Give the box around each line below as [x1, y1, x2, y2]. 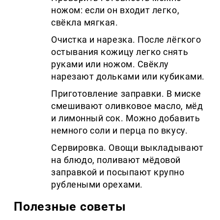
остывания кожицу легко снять [51, 46, 189, 57]
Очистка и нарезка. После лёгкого [51, 34, 201, 45]
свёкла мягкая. [51, 17, 118, 27]
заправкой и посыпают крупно [51, 166, 185, 177]
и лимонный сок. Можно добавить [51, 112, 200, 123]
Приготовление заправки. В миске [51, 88, 201, 99]
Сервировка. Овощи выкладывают [51, 142, 204, 153]
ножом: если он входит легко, [51, 4, 180, 15]
